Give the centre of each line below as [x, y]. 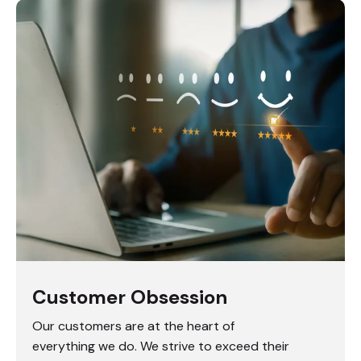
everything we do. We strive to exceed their [161, 346]
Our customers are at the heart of [133, 326]
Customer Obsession [130, 297]
